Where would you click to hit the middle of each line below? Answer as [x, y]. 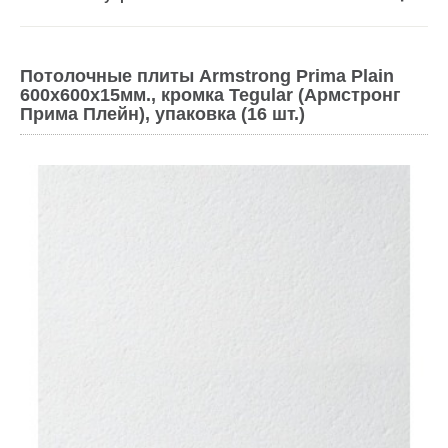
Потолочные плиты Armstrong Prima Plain [207, 75]
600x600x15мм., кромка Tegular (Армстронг [210, 94]
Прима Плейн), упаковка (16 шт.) [162, 113]
